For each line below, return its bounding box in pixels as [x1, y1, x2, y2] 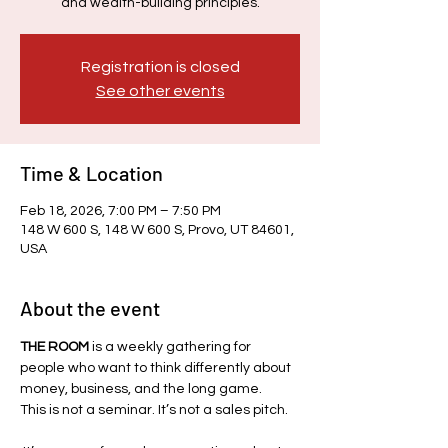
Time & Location [20, 161, 163, 185]
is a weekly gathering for [89, 340, 254, 354]
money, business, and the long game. [20, 382, 262, 396]
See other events [95, 83, 225, 99]
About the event [20, 296, 160, 320]
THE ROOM [20, 340, 89, 354]
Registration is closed [80, 59, 240, 75]
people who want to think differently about [20, 361, 294, 375]
